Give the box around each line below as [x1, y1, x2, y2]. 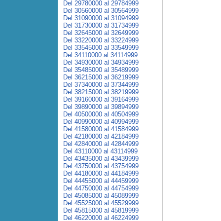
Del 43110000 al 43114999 [63, 147, 138, 155]
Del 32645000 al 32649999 [63, 29, 139, 37]
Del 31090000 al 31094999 [63, 14, 139, 22]
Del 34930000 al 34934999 [63, 59, 139, 66]
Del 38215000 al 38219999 [63, 88, 139, 96]
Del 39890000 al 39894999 [63, 103, 139, 110]
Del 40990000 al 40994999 [63, 118, 139, 125]
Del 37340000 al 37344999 [63, 81, 139, 88]
